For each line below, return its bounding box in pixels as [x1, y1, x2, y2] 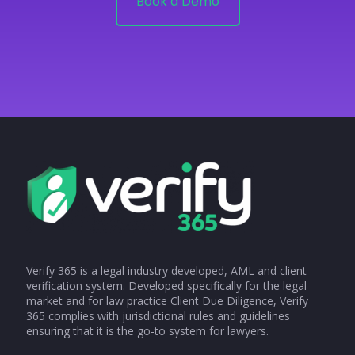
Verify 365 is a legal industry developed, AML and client [26, 262, 307, 278]
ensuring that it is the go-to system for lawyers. [26, 323, 269, 338]
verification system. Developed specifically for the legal [26, 277, 307, 293]
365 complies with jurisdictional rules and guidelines [26, 307, 290, 323]
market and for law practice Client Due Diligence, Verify [26, 292, 308, 308]
